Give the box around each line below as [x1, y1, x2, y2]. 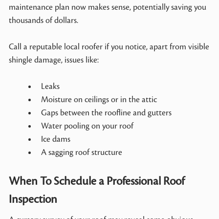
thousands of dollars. [8, 16, 78, 25]
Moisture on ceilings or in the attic [41, 95, 157, 104]
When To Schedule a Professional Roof [8, 175, 184, 188]
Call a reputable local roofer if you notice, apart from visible [8, 42, 209, 51]
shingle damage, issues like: [8, 55, 99, 65]
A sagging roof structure [41, 148, 123, 157]
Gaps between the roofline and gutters [41, 108, 172, 117]
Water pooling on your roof [41, 121, 134, 131]
